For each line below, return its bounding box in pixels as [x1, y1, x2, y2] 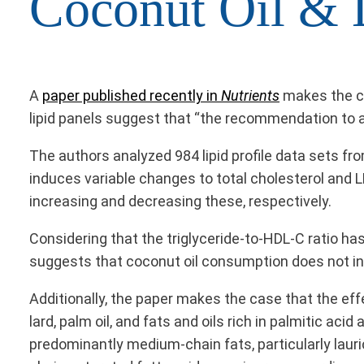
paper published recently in [42, 87, 221, 105]
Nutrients [221, 87, 279, 105]
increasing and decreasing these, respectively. [29, 193, 335, 210]
